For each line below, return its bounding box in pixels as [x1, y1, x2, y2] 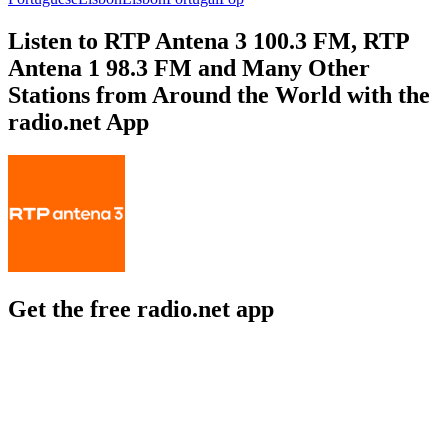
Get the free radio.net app [8, 296, 274, 323]
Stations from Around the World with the [8, 81, 430, 108]
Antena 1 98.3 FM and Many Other [8, 54, 370, 81]
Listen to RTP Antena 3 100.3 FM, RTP [8, 27, 409, 54]
